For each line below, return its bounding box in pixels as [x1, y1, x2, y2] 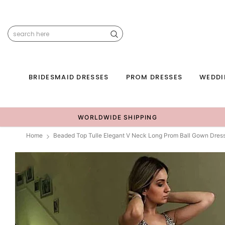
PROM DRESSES [126, 72, 183, 82]
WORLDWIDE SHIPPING [78, 114, 157, 121]
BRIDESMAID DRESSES [29, 72, 109, 82]
